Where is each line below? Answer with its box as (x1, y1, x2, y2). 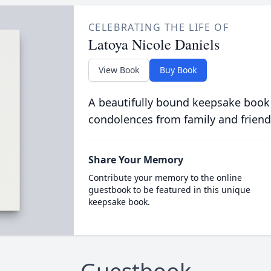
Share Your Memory (88, 153, 183, 166)
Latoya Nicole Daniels (88, 34, 220, 54)
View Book (98, 64, 139, 76)
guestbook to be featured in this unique (88, 184, 250, 195)
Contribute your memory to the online (88, 172, 242, 183)
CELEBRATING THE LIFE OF (88, 21, 229, 34)
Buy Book (159, 64, 197, 76)
